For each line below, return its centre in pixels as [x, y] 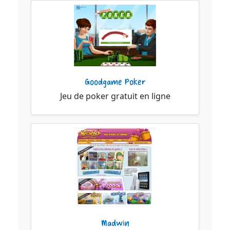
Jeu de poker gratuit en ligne [115, 96]
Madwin [115, 223]
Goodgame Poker [115, 82]
